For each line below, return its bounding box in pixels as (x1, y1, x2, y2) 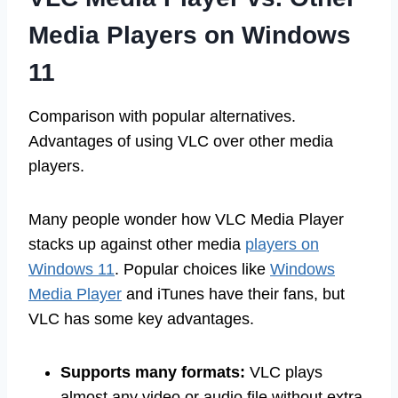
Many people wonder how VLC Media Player (28, 210, 344, 228)
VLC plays (245, 362, 322, 381)
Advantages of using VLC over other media (28, 131, 333, 150)
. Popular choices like (115, 259, 270, 278)
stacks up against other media (28, 235, 245, 253)
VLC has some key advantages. (28, 309, 254, 328)
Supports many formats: (60, 362, 245, 381)
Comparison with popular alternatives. (28, 107, 296, 125)
